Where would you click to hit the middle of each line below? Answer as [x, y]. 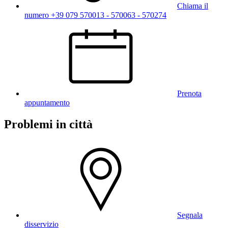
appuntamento [47, 103]
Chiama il [193, 6]
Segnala [190, 215]
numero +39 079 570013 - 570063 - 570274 [95, 15]
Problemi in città [48, 124]
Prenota [189, 94]
